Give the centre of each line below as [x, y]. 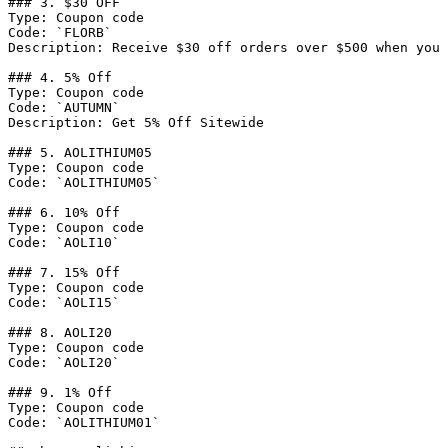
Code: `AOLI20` [64, 362]
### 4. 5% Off [60, 77]
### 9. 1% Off [60, 392]
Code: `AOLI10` [64, 242]
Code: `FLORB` [60, 32]
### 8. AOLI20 [60, 332]
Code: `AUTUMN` [64, 107]
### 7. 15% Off [64, 272]
